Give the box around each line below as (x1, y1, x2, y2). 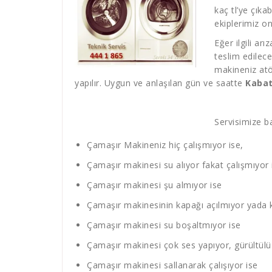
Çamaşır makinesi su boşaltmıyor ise (87, 219, 241, 231)
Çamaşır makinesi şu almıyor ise (87, 179, 222, 191)
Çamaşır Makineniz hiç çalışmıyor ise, (87, 139, 243, 151)
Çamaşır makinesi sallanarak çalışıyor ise (87, 259, 258, 271)
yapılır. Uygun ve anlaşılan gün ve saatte (75, 77, 245, 89)
